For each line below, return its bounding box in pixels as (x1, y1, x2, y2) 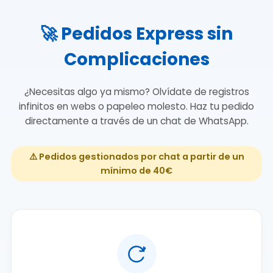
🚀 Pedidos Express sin (40, 21, 233, 46)
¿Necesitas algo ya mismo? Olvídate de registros (24, 85, 249, 98)
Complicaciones (63, 47, 210, 71)
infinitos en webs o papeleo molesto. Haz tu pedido (19, 99, 254, 113)
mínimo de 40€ (101, 165, 172, 177)
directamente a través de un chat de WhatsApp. (24, 114, 249, 127)
